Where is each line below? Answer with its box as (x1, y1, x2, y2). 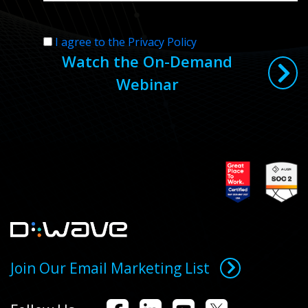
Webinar (115, 73, 179, 94)
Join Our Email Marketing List (10, 258, 210, 278)
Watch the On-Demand (62, 50, 233, 71)
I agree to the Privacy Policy (55, 34, 197, 49)
